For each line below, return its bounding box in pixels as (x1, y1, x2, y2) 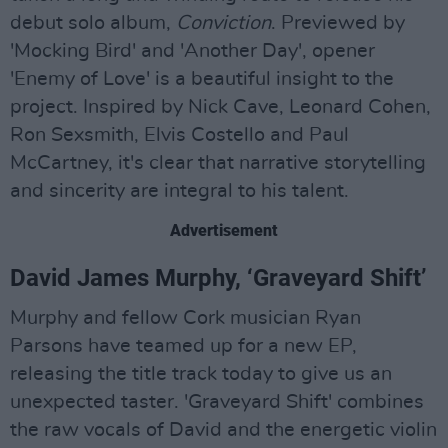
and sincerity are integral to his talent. (10, 180, 349, 201)
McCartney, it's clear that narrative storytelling (10, 152, 426, 173)
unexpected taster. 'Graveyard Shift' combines (10, 391, 424, 412)
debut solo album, (10, 12, 176, 33)
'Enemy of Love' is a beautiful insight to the (10, 68, 394, 89)
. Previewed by (271, 12, 405, 33)
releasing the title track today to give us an (10, 363, 392, 384)
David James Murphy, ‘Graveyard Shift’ (10, 263, 427, 292)
